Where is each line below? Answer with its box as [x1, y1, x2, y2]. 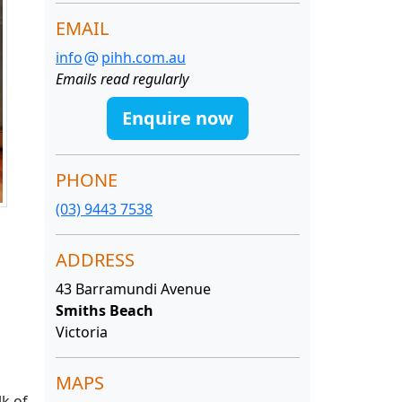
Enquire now [122, 106, 233, 131]
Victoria [56, 322, 108, 343]
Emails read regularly [56, 69, 188, 90]
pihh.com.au [100, 48, 186, 67]
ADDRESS [56, 248, 135, 273]
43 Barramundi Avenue [56, 279, 211, 300]
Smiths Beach [56, 301, 153, 321]
